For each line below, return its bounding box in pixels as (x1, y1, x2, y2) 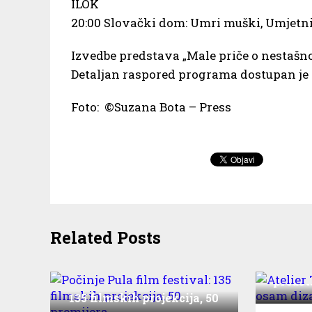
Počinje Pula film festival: (70, 274, 218, 290)
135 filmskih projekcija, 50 (69, 290, 219, 305)
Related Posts (50, 226, 161, 249)
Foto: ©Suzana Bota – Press (71, 98, 231, 115)
